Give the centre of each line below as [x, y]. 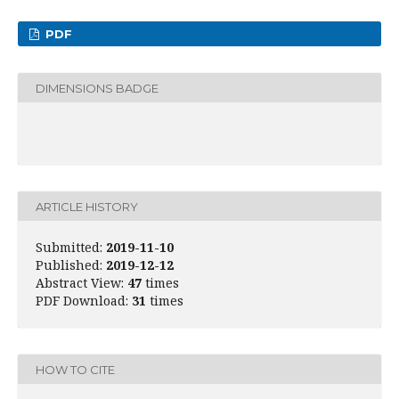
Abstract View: [81, 283]
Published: [69, 265]
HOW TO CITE [75, 369]
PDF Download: [84, 301]
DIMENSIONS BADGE [97, 88]
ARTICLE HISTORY [87, 206]
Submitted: [69, 247]
